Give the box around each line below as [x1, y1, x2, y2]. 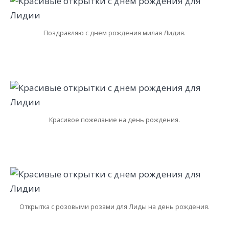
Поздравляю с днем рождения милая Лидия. [43, 28, 186, 38]
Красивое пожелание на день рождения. [49, 115, 180, 125]
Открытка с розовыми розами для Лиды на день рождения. [19, 201, 210, 211]
